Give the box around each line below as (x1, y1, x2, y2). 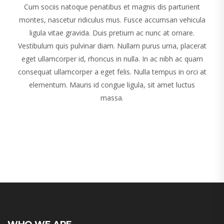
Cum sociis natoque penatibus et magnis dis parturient (24, 2, 200, 12)
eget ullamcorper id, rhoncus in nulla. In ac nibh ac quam (21, 54, 203, 64)
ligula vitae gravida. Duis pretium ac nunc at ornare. (29, 28, 194, 38)
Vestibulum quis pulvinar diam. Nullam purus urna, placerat (17, 41, 206, 51)
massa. (100, 93, 123, 103)
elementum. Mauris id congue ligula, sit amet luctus (29, 80, 195, 90)
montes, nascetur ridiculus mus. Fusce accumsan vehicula (18, 15, 205, 25)
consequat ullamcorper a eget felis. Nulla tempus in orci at (17, 67, 206, 77)
